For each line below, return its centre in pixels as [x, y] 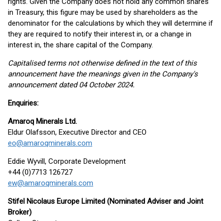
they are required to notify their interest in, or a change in [100, 34]
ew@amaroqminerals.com [51, 183]
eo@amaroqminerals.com [50, 143]
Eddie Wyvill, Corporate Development [67, 161]
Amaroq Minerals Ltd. [42, 121]
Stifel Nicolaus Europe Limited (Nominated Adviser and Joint [106, 201]
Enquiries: [23, 103]
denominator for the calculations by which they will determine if [110, 23]
